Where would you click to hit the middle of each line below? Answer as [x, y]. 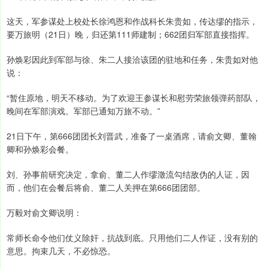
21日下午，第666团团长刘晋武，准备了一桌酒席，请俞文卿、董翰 [132, 136]
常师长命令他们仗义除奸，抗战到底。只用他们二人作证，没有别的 [132, 238]
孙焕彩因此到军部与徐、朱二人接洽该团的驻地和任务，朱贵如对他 [132, 60]
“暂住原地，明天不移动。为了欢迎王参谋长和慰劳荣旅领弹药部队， [134, 98]
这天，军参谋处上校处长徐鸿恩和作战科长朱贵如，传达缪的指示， [132, 21]
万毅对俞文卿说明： [44, 213]
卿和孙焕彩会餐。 [40, 149]
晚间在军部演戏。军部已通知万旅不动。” [83, 111]
